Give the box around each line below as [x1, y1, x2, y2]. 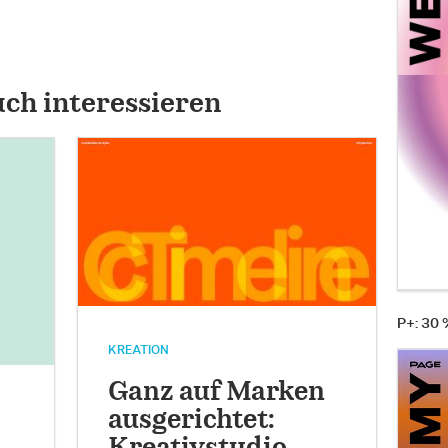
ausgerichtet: [108, 408, 276, 434]
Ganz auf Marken [108, 380, 326, 406]
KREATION [108, 344, 170, 357]
